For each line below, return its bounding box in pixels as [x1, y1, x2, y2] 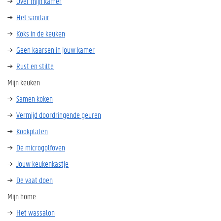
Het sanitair [16, 12, 49, 22]
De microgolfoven [16, 142, 65, 152]
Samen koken [16, 93, 53, 104]
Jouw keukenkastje [16, 158, 69, 169]
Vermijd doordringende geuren [16, 110, 101, 120]
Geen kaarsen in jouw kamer [16, 44, 95, 55]
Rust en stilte [16, 61, 54, 71]
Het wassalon [16, 207, 55, 218]
